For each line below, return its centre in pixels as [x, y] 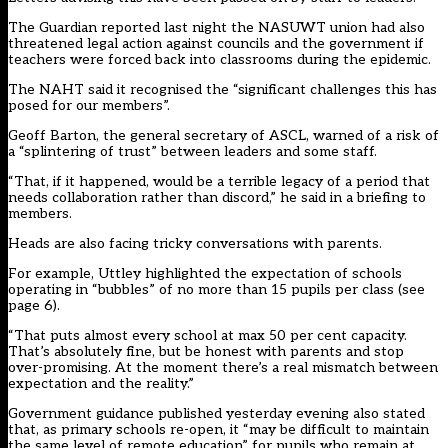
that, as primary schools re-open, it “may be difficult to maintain [218, 430]
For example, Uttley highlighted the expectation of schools [205, 274]
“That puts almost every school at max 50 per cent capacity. [207, 336]
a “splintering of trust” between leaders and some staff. [192, 152]
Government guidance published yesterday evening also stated [216, 414]
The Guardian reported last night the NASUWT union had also [216, 28]
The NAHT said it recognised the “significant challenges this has [222, 90]
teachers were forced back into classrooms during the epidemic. [219, 60]
